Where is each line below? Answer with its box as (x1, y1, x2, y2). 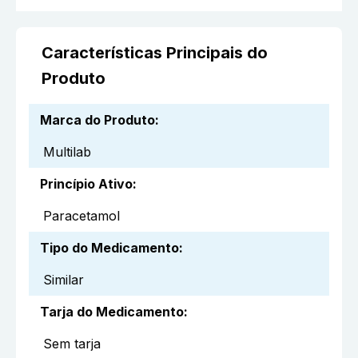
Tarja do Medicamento (40, 304, 184, 320)
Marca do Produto (40, 112, 155, 128)
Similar (43, 272, 84, 288)
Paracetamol (43, 208, 120, 224)
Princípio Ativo (40, 176, 133, 192)
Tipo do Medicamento (40, 240, 179, 256)
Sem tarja (43, 336, 101, 352)
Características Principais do (42, 43, 268, 62)
